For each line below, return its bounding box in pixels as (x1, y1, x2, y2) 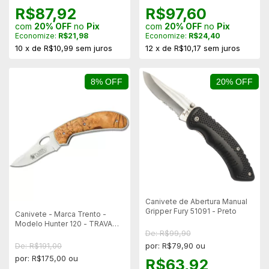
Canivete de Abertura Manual (145, 197, 247, 207)
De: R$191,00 (15, 240, 62, 250)
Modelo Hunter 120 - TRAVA (15, 219, 112, 228)
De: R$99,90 (145, 228, 191, 238)
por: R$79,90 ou (145, 241, 205, 251)
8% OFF (91, 76, 122, 86)
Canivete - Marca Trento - (15, 209, 106, 219)
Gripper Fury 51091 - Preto (145, 207, 237, 216)
